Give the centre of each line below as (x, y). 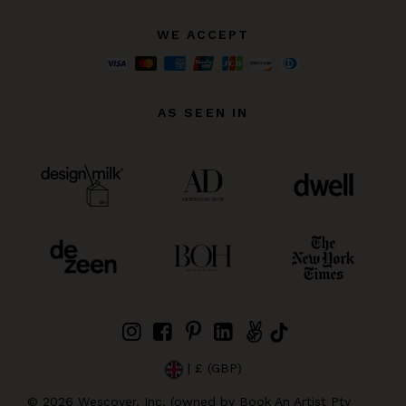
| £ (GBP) (212, 368)
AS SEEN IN (203, 113)
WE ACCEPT (203, 35)
